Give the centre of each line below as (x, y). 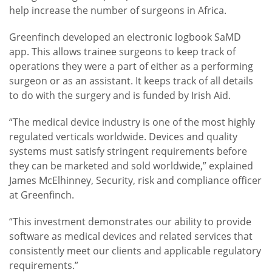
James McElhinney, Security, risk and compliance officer (135, 181)
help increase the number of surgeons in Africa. (119, 11)
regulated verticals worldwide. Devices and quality (123, 137)
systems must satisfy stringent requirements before (128, 151)
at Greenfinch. (42, 195)
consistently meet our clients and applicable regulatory (135, 251)
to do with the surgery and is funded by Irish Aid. (120, 96)
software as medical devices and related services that (131, 236)
